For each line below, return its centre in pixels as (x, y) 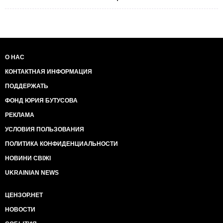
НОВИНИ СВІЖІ (28, 158)
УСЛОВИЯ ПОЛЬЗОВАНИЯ (45, 129)
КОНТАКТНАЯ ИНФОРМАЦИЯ (49, 72)
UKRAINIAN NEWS (32, 173)
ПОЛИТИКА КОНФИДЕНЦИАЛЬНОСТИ (61, 144)
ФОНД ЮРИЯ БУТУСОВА (41, 101)
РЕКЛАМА (20, 115)
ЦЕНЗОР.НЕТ (24, 195)
